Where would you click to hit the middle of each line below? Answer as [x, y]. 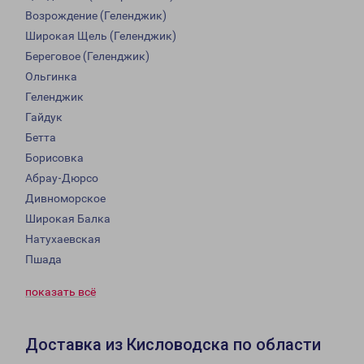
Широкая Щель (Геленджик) [101, 36]
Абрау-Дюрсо [62, 178]
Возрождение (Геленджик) [96, 16]
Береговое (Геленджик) [87, 56]
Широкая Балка [68, 219]
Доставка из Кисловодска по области [173, 345]
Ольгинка [51, 77]
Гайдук [44, 117]
